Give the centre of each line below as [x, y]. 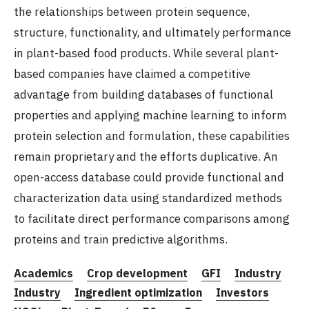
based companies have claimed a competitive [132, 73]
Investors [242, 292]
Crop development [137, 273]
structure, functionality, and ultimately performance [152, 32]
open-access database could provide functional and [149, 177]
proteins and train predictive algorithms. [121, 239]
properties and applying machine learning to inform [150, 115]
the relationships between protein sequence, [132, 11]
